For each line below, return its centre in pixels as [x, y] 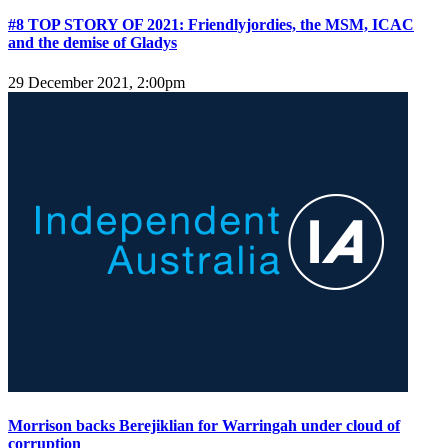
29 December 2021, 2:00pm [96, 82]
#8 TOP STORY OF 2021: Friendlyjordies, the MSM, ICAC [211, 25]
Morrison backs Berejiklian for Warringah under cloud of [204, 425]
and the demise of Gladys [92, 43]
